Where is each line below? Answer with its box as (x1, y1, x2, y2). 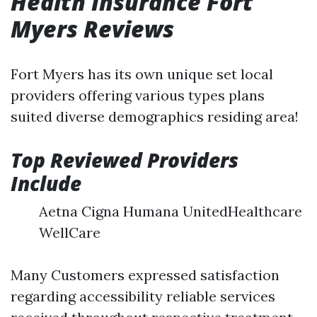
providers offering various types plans (11, 86, 265, 104)
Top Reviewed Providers (11, 146, 238, 173)
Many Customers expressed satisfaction (11, 266, 279, 284)
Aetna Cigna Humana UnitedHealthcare (39, 202, 302, 220)
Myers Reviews (11, 13, 174, 44)
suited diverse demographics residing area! (11, 108, 299, 125)
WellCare (39, 224, 100, 241)
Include (11, 170, 81, 197)
